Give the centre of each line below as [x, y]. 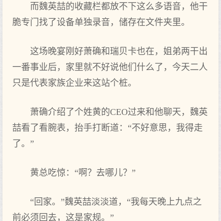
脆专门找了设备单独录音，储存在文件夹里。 [101, 22]
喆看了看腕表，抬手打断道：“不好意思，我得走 [108, 128]
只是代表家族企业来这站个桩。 [74, 83]
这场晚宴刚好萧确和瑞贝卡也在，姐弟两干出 [119, 51]
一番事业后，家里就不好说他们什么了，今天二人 [110, 67]
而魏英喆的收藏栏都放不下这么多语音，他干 [119, 6]
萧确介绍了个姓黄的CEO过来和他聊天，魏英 [119, 112]
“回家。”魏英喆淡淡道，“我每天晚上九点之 [116, 202]
